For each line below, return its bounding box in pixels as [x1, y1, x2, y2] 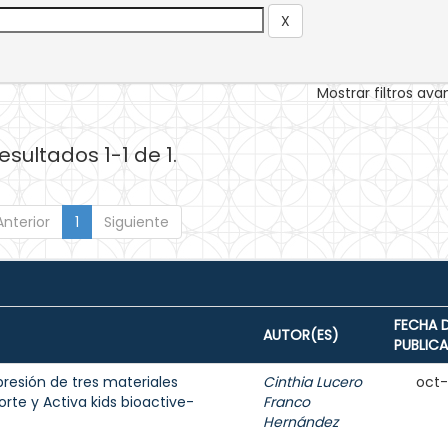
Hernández [263, 412, 338, 432]
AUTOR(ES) [263, 325, 339, 345]
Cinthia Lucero [263, 372, 362, 392]
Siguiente [103, 212, 169, 232]
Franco [263, 392, 310, 412]
